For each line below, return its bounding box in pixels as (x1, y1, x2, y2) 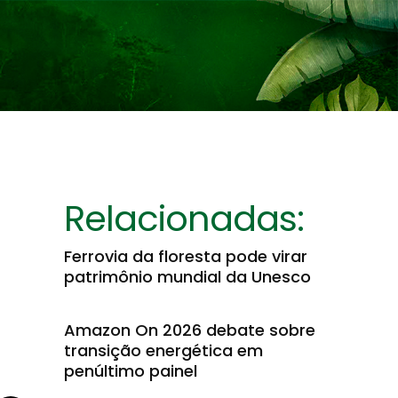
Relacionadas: (64, 194, 304, 243)
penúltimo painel (64, 360, 197, 382)
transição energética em (64, 339, 263, 362)
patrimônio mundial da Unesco (64, 266, 311, 288)
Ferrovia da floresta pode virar (64, 245, 307, 267)
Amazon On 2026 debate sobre (64, 319, 315, 341)
